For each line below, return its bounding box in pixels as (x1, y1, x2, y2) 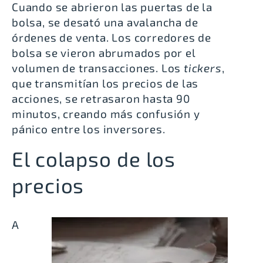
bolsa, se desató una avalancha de (12, 15, 198, 29)
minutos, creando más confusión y (12, 107, 200, 121)
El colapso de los (12, 146, 176, 171)
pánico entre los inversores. (12, 122, 166, 136)
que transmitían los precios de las (12, 76, 199, 90)
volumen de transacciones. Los (12, 61, 184, 75)
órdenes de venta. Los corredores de (12, 31, 211, 45)
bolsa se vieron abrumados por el (12, 46, 196, 60)
